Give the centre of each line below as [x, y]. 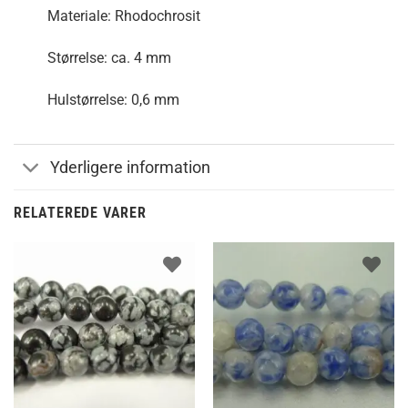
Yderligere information [131, 167]
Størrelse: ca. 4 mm [109, 57]
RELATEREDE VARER [80, 213]
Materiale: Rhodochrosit [123, 15]
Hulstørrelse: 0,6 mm [113, 99]
